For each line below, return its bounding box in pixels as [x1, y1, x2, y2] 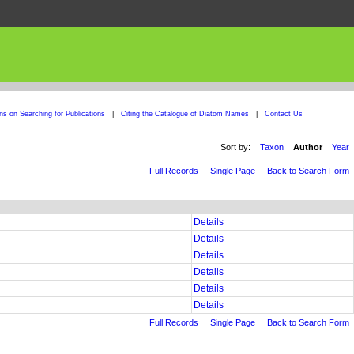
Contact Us [264, 110, 303, 118]
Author [293, 142, 322, 152]
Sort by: [220, 142, 250, 152]
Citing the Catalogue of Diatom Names [120, 110, 249, 118]
